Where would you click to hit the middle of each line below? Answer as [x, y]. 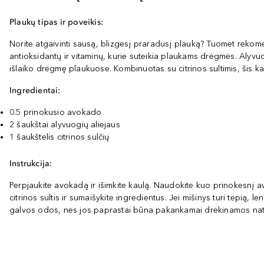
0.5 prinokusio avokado [56, 112]
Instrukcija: [31, 164]
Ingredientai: [35, 90]
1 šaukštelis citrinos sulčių [60, 137]
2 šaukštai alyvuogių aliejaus [65, 125]
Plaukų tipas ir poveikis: [56, 22]
